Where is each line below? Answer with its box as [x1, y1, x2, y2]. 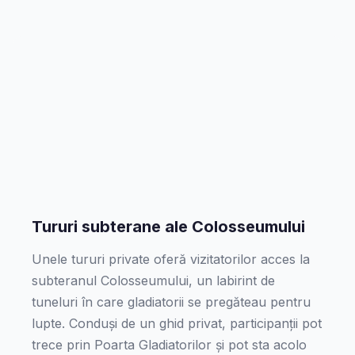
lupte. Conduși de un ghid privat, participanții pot [32, 315, 322, 331]
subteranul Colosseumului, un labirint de [32, 273, 275, 288]
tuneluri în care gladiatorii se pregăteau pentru [32, 294, 311, 310]
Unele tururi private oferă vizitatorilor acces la [32, 251, 310, 267]
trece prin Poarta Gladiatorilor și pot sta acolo [32, 337, 307, 353]
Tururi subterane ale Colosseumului [32, 217, 305, 236]
